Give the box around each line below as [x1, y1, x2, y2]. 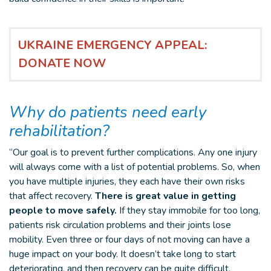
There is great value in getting [95, 189, 236, 203]
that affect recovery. [9, 189, 95, 203]
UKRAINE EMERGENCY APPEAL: [18, 37, 207, 53]
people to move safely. [9, 204, 117, 217]
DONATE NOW [18, 55, 106, 71]
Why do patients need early [9, 102, 206, 123]
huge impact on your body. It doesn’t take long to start [9, 247, 236, 261]
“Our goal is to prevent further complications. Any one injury [9, 146, 257, 159]
